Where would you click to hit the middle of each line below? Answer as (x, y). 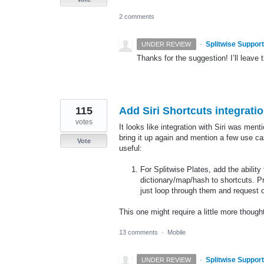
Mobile (176, 232)
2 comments (137, 16)
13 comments (138, 232)
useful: (131, 148)
